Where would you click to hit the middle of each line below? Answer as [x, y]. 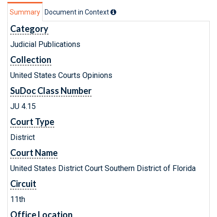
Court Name [34, 153]
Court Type [32, 122]
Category [29, 29]
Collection [31, 60]
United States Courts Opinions [61, 75]
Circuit [23, 184]
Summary [25, 12]
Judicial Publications [45, 44]
